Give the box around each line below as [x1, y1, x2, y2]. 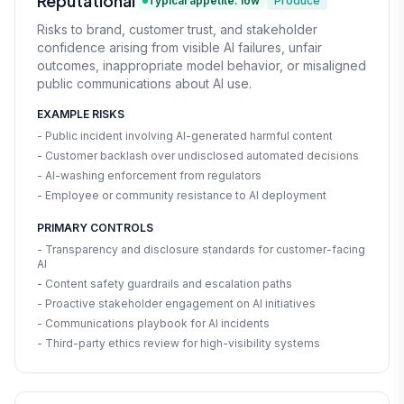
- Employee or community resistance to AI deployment [37, 188, 326, 202]
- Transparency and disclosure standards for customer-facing [37, 242, 365, 256]
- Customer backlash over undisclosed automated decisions [37, 148, 359, 162]
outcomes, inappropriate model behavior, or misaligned [37, 57, 366, 73]
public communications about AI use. [37, 75, 252, 91]
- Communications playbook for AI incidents [37, 316, 270, 330]
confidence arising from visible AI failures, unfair [37, 39, 322, 55]
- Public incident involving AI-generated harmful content [37, 128, 333, 142]
